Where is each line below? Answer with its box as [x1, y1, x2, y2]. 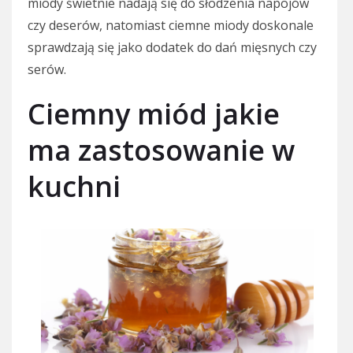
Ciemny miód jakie [28, 95, 280, 134]
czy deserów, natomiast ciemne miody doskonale [28, 17, 314, 35]
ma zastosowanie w [28, 131, 295, 170]
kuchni [28, 167, 121, 206]
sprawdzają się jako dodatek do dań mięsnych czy [28, 39, 317, 57]
